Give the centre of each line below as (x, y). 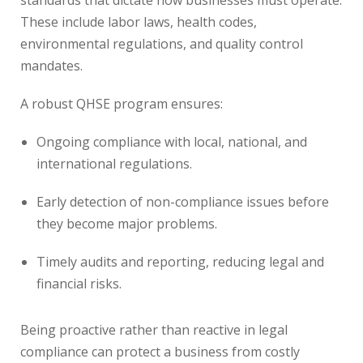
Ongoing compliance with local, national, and (172, 142)
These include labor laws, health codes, (139, 22)
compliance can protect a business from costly (160, 352)
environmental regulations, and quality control (162, 44)
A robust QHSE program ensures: (122, 104)
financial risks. (79, 284)
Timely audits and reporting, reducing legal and (180, 262)
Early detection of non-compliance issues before (183, 202)
